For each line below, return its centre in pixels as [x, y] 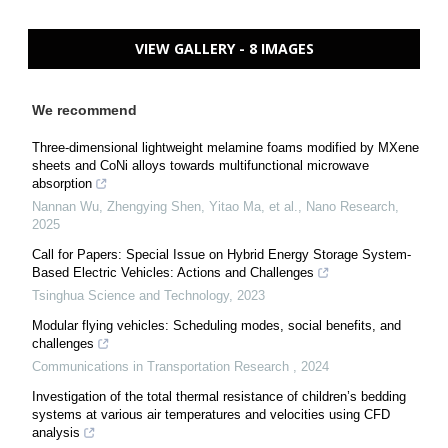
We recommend [84, 110]
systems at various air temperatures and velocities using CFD [211, 414]
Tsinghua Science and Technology [130, 295]
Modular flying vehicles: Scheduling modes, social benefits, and [216, 325]
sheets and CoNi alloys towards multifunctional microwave [200, 165]
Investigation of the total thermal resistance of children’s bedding [219, 396]
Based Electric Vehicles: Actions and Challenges [173, 272]
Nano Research [350, 206]
